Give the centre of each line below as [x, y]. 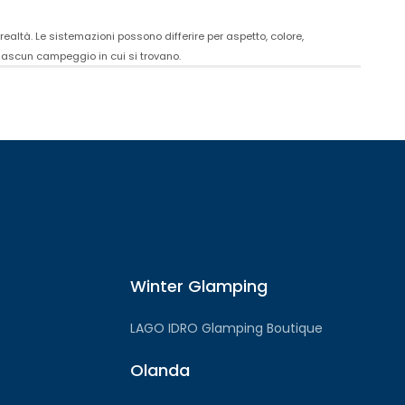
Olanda [160, 371]
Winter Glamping [199, 287]
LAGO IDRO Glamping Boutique [226, 329]
